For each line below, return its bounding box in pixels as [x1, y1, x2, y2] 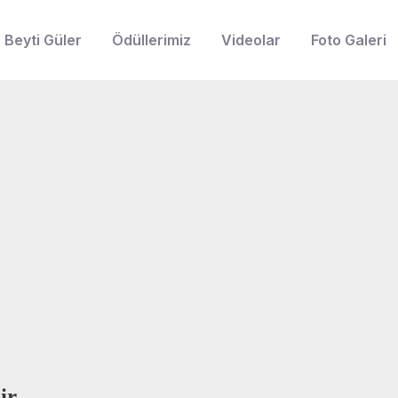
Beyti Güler [4, 30, 82, 49]
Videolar [220, 30, 281, 49]
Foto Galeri [310, 30, 386, 49]
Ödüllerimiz [111, 30, 191, 49]
